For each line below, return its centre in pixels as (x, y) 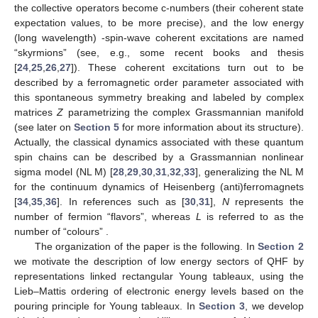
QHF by (286, 261)
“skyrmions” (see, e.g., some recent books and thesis (159, 52)
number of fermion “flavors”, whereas (105, 216)
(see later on (44, 127)
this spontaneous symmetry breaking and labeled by (140, 97)
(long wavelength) (58, 37)
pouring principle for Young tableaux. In (106, 306)
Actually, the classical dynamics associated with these (139, 142)
